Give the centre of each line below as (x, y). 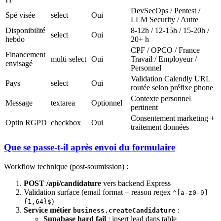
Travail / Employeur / (164, 59)
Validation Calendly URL (170, 78)
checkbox (66, 122)
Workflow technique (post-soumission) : (66, 167)
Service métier (48, 210)
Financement (25, 54)
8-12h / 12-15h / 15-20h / (170, 30)
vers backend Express (136, 184)
